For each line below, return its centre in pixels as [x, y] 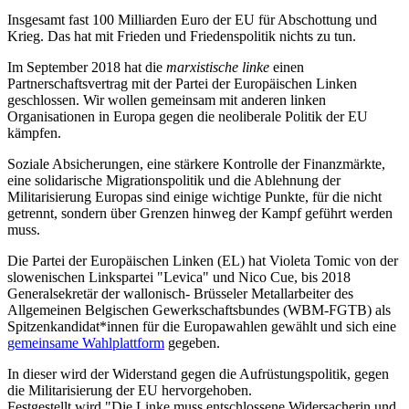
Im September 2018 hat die [87, 67]
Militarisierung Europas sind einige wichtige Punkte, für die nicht [194, 196]
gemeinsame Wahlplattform [86, 342]
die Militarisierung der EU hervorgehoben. [130, 390]
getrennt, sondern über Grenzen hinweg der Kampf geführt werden [200, 213]
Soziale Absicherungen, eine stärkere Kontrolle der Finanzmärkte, [196, 163]
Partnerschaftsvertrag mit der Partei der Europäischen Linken [182, 83]
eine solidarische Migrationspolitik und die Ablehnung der [174, 180]
